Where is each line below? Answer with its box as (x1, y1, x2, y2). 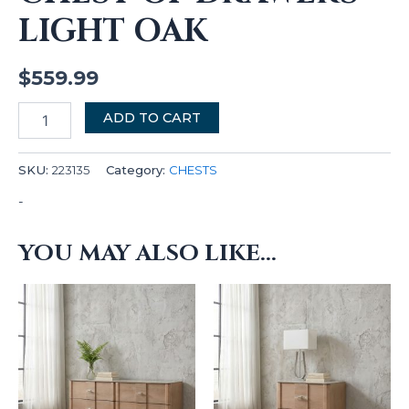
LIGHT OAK (18, 9, 207, 53)
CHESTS (169, 163, 217, 178)
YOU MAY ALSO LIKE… (18, 237, 277, 268)
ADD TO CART (102, 110, 201, 127)
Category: (106, 163, 169, 178)
